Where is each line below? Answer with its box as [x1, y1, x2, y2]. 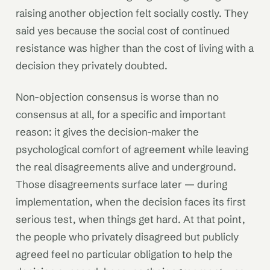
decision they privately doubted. [16, 59, 168, 72]
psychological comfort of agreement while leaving [16, 142, 248, 155]
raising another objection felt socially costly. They [16, 7, 248, 20]
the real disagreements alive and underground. [16, 160, 236, 173]
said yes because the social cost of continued [16, 24, 230, 37]
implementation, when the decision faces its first [16, 195, 246, 208]
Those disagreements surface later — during [16, 177, 227, 190]
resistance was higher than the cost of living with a [16, 42, 254, 55]
